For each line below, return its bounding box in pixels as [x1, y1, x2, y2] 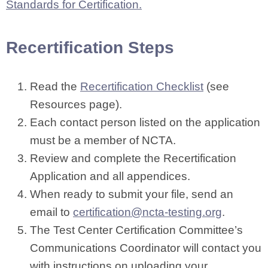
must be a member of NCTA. [30, 134, 176, 147]
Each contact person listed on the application [30, 116, 260, 129]
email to [30, 206, 73, 218]
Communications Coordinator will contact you [30, 242, 261, 254]
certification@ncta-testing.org [73, 206, 222, 218]
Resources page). [30, 98, 122, 111]
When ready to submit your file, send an [30, 188, 233, 200]
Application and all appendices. [30, 170, 190, 182]
